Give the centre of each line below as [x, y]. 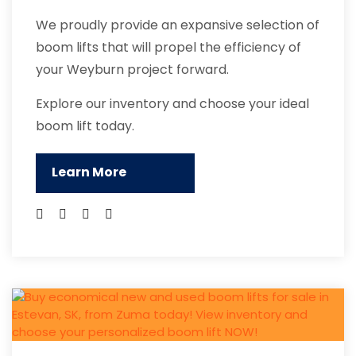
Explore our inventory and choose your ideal [172, 104]
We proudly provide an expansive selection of [178, 25]
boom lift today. [85, 126]
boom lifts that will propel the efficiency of [168, 48]
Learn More [89, 172]
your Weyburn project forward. [132, 70]
